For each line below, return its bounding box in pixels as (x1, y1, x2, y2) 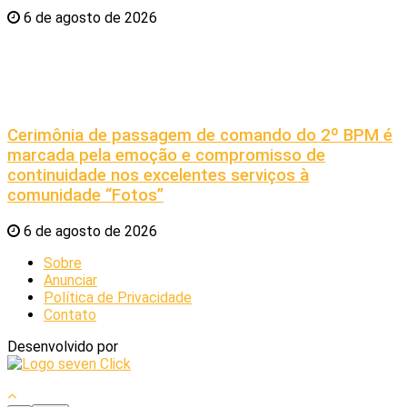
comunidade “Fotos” (7, 184, 164, 205)
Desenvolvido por (7, 337, 118, 355)
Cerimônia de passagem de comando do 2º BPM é (7, 124, 392, 145)
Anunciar (44, 271, 97, 289)
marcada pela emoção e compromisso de (7, 144, 325, 165)
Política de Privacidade (44, 288, 192, 306)
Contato (44, 305, 96, 323)
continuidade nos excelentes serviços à (7, 164, 309, 185)
